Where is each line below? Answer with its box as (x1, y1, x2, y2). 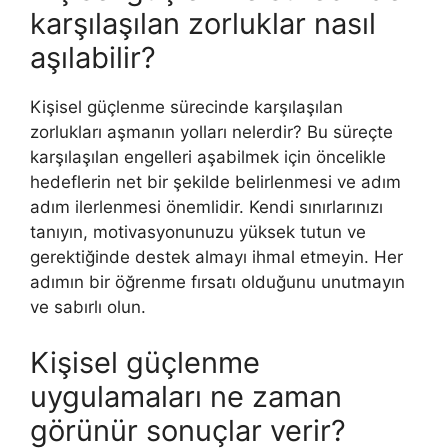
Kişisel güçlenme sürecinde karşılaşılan (30, 97, 343, 118)
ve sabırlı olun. (30, 297, 146, 318)
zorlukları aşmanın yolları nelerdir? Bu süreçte (30, 122, 393, 143)
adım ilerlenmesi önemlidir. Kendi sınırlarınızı (30, 197, 383, 218)
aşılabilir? (30, 40, 156, 76)
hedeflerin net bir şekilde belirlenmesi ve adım (30, 172, 401, 193)
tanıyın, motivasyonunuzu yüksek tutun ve (30, 222, 366, 243)
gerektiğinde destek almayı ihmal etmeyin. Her (30, 247, 403, 268)
